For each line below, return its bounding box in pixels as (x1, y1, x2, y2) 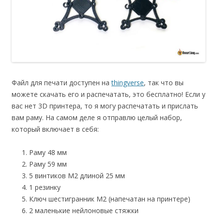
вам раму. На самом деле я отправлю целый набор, (12, 112, 182, 122)
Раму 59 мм (29, 159, 67, 169)
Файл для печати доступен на (12, 77, 111, 87)
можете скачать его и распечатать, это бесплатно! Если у (12, 89, 205, 99)
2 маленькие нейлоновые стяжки (29, 205, 139, 215)
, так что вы (144, 77, 184, 87)
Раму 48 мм (29, 147, 67, 157)
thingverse (111, 77, 144, 87)
